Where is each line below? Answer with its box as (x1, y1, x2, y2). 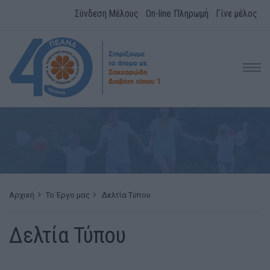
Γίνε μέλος (216, 7, 257, 19)
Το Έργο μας (46, 190, 90, 199)
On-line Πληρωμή (146, 7, 209, 19)
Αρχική (9, 190, 34, 199)
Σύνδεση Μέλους (75, 7, 139, 19)
